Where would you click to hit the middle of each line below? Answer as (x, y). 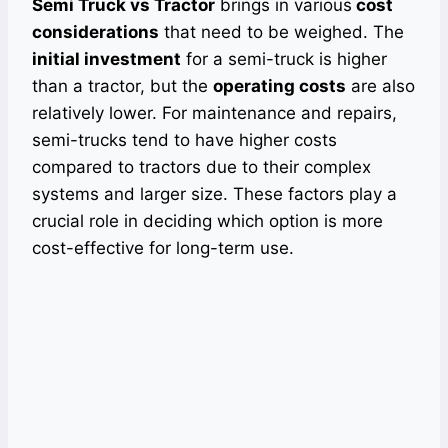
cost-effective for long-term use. (163, 248)
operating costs (279, 86)
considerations (95, 32)
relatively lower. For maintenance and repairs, (214, 113)
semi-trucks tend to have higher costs (184, 140)
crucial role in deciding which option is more (207, 221)
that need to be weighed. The (281, 32)
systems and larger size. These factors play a (214, 194)
